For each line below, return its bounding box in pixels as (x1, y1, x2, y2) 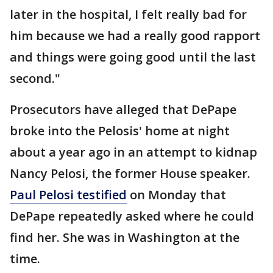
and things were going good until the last (10, 49, 256, 65)
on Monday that (127, 186, 226, 203)
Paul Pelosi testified (10, 186, 127, 203)
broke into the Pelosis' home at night (10, 122, 230, 139)
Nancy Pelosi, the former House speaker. (10, 165, 250, 182)
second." (10, 70, 60, 87)
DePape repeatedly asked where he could (10, 208, 254, 224)
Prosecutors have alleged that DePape (10, 101, 236, 118)
